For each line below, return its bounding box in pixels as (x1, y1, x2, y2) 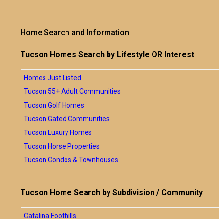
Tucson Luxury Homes (24, 129, 92, 136)
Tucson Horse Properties (24, 142, 100, 150)
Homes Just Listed (24, 74, 81, 82)
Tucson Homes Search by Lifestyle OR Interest (21, 50, 194, 59)
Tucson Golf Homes (24, 101, 84, 109)
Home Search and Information (21, 28, 129, 37)
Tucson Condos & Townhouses (24, 156, 118, 164)
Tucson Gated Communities (24, 115, 109, 123)
